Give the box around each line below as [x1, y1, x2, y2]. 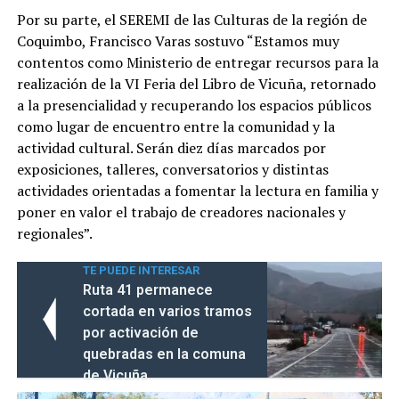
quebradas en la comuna [82, 345, 246, 362]
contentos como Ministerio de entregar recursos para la [16, 52, 379, 72]
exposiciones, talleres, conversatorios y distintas [16, 159, 329, 179]
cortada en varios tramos [82, 302, 252, 320]
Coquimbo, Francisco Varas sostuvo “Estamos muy [16, 30, 339, 51]
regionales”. [16, 223, 93, 243]
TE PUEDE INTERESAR [82, 263, 199, 277]
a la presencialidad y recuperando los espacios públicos [16, 94, 371, 115]
